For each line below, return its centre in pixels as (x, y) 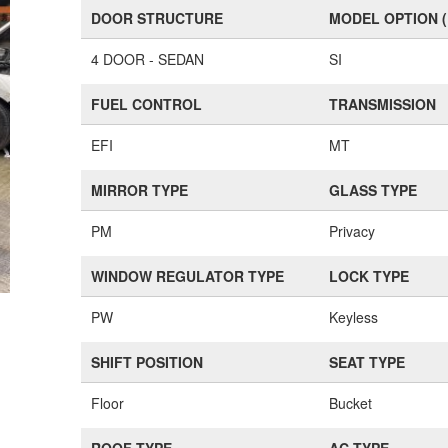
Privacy (352, 231)
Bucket (351, 403)
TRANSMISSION (383, 104)
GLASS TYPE (373, 190)
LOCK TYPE (369, 276)
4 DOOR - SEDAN (148, 59)
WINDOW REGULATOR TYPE (188, 276)
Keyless (354, 317)
